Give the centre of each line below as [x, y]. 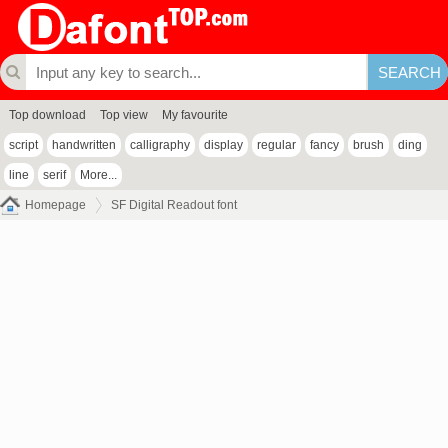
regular [276, 145]
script [23, 145]
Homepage [55, 205]
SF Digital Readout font [174, 205]
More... [98, 175]
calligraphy [160, 145]
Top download [47, 115]
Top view [124, 115]
